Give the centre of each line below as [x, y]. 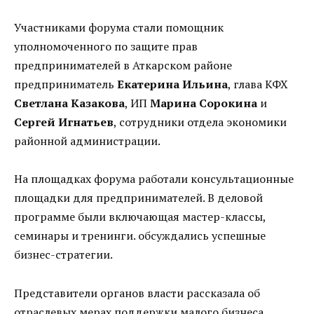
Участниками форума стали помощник [119, 28]
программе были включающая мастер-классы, [140, 217]
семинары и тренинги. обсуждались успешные [140, 236]
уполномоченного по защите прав [106, 47]
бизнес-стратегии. [63, 255]
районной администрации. [87, 141]
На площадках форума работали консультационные [154, 179]
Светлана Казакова [69, 103]
